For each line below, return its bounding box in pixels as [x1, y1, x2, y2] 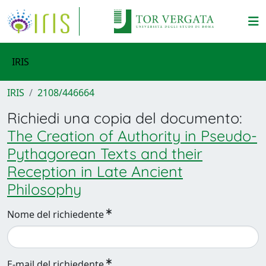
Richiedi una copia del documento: [7, 109, 242, 127]
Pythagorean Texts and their [7, 144, 202, 163]
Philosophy [7, 180, 81, 198]
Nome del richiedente [7, 208, 104, 221]
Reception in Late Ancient [7, 162, 183, 180]
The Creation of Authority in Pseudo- [7, 126, 257, 145]
